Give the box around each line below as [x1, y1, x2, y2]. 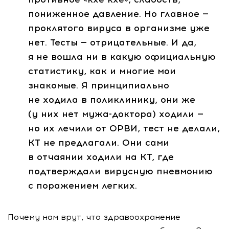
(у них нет [28, 108, 82, 120]
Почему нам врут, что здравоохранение [8, 212, 180, 222]
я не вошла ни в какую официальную [28, 51, 216, 63]
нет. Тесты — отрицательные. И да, [28, 37, 196, 49]
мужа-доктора [82, 108, 152, 120]
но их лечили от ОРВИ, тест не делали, [28, 123, 220, 134]
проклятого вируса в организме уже [28, 22, 210, 34]
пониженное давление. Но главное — [28, 8, 209, 20]
